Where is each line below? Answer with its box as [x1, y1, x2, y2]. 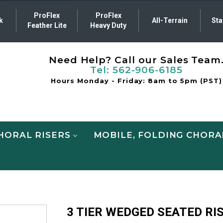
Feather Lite [27, 21, 67, 29]
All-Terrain [151, 16, 188, 24]
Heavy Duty [90, 21, 127, 29]
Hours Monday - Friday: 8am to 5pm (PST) [51, 76, 222, 85]
